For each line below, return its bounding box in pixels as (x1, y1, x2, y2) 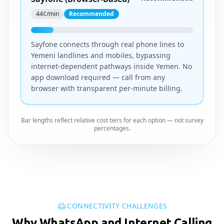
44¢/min (36, 9, 59, 18)
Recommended (69, 9, 114, 18)
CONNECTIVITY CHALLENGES (67, 201, 167, 210)
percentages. (93, 124, 130, 132)
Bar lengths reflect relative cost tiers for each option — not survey (20, 116, 203, 124)
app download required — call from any (31, 72, 165, 82)
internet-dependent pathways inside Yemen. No (31, 61, 192, 71)
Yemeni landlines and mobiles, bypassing (31, 50, 170, 60)
